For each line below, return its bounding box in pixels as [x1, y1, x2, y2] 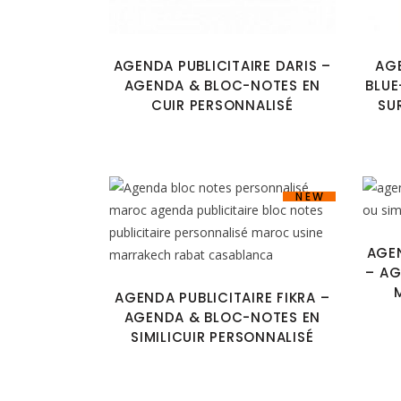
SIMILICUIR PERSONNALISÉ [131, 327, 314, 346]
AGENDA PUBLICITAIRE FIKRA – [115, 287, 330, 307]
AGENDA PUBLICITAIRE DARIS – [113, 55, 331, 75]
